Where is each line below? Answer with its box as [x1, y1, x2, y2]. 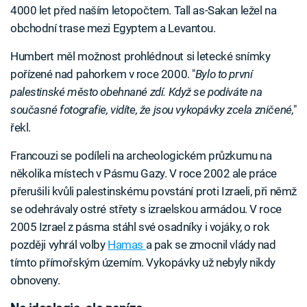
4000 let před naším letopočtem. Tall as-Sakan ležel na [10, 3, 277, 17]
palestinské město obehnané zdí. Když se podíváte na [10, 84, 262, 99]
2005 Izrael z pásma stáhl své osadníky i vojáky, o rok [10, 219, 270, 234]
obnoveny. [10, 273, 60, 287]
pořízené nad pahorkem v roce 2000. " [10, 66, 195, 81]
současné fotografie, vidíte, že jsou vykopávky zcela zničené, [10, 102, 294, 116]
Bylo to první [195, 66, 253, 81]
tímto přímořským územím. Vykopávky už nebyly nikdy [10, 255, 275, 269]
